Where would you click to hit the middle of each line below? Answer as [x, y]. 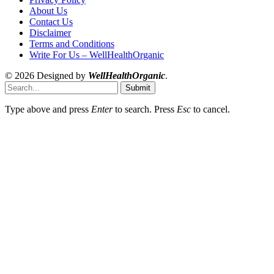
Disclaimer [50, 33]
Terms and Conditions [72, 44]
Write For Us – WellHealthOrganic [97, 55]
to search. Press [145, 109]
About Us [48, 11]
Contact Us [51, 22]
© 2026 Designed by [46, 76]
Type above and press [48, 109]
